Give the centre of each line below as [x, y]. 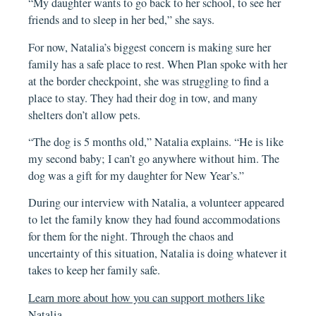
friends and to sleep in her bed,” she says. [122, 20]
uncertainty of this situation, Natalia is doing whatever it [158, 254]
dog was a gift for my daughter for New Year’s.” [136, 175]
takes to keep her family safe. [95, 271]
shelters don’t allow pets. [85, 115]
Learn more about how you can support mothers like [147, 297]
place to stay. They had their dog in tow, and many [143, 98]
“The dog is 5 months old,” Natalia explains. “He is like [156, 141]
